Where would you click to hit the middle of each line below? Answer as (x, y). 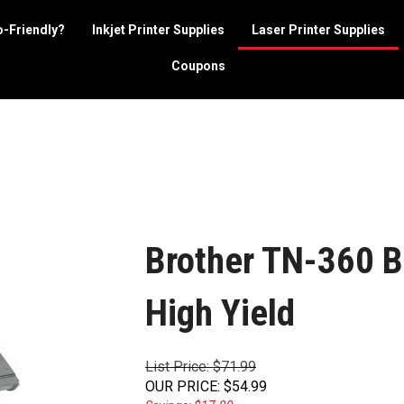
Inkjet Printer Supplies (158, 30)
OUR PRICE (181, 386)
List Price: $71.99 (201, 367)
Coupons (198, 66)
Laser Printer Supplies (318, 30)
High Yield (220, 313)
